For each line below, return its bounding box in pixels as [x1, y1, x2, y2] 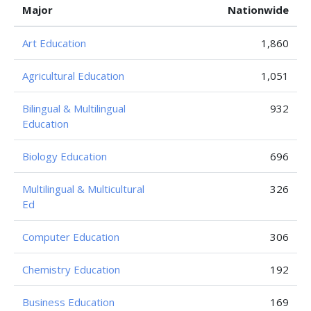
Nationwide [228, 3, 289, 17]
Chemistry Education [22, 262, 120, 276]
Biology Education [22, 149, 107, 163]
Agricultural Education [22, 69, 124, 83]
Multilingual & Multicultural [22, 182, 144, 196]
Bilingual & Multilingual [22, 101, 126, 115]
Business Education [22, 295, 115, 309]
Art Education [22, 36, 86, 50]
